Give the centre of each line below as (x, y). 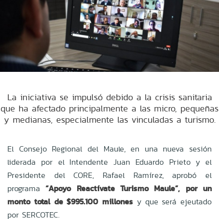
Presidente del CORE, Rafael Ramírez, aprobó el (109, 175)
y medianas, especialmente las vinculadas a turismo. (109, 119)
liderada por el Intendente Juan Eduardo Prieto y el (109, 162)
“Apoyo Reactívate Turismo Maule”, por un (126, 188)
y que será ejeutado (172, 201)
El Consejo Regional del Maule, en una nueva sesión (109, 149)
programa (24, 188)
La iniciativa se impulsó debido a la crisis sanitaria (109, 97)
